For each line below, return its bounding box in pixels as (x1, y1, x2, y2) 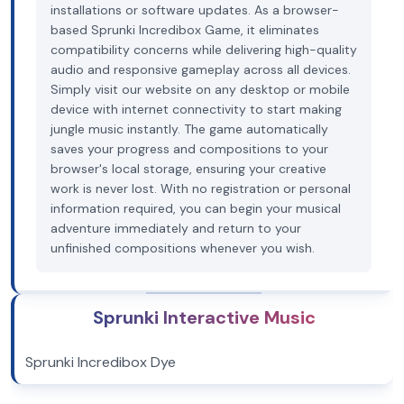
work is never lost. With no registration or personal (50, 180, 351, 197)
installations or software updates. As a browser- (50, 2, 339, 18)
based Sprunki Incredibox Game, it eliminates (50, 22, 319, 38)
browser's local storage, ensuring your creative (50, 161, 326, 177)
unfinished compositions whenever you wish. (50, 240, 315, 256)
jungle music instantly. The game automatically (50, 121, 328, 137)
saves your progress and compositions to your (50, 141, 328, 157)
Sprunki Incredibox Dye (25, 353, 176, 372)
